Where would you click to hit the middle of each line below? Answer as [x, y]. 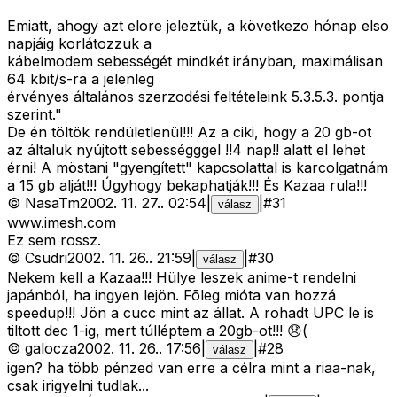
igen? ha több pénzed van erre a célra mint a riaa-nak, [191, 368]
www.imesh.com [62, 223]
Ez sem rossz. [54, 241]
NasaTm [52, 203]
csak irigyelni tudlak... [78, 386]
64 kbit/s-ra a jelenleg [81, 79]
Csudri [46, 258]
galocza [51, 349]
